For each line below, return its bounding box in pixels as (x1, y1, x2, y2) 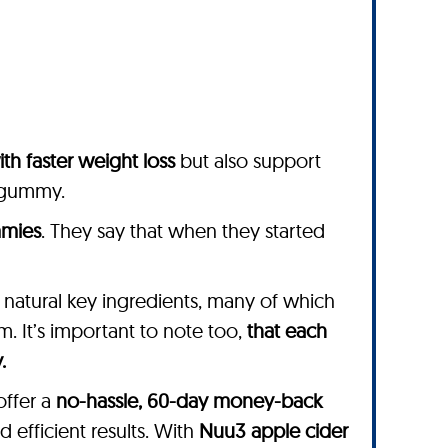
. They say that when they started (41, 217, 325, 243)
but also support (180, 147, 321, 173)
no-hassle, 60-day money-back (56, 387, 323, 413)
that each (247, 317, 327, 343)
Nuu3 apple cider (199, 417, 348, 443)
